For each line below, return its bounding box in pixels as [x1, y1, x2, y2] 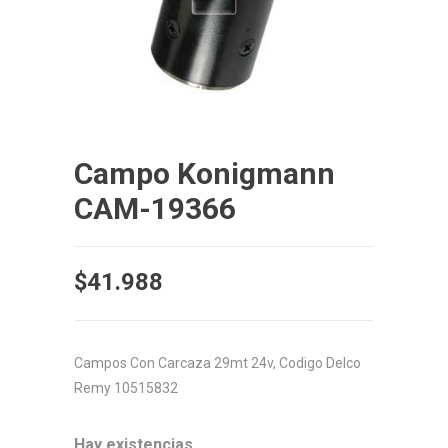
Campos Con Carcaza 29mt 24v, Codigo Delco [74, 354, 361, 371]
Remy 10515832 [74, 379, 178, 396]
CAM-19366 [74, 190, 236, 226]
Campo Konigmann [74, 155, 335, 191]
